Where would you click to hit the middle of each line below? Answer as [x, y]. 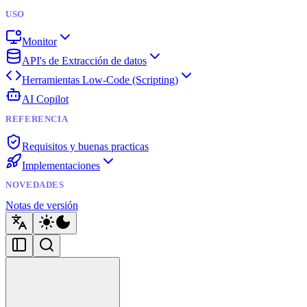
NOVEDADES [35, 185]
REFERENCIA [37, 119]
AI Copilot [45, 99]
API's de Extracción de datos [84, 60]
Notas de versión [42, 206]
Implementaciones [61, 165]
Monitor [39, 41]
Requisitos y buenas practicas [85, 146]
